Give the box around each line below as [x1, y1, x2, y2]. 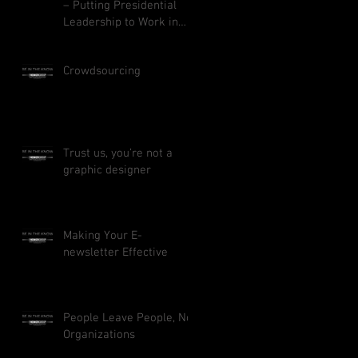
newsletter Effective [63, 245, 168, 260]
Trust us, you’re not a [63, 145, 173, 161]
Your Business [63, 31, 137, 46]
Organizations [63, 327, 135, 342]
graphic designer [63, 162, 151, 177]
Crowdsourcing [63, 63, 141, 78]
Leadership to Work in [63, 14, 178, 30]
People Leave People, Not [63, 310, 197, 325]
